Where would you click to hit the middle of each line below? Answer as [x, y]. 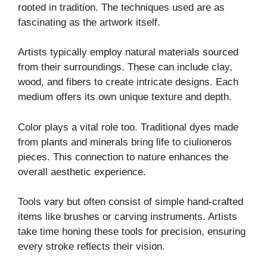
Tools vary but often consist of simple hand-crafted [131, 202]
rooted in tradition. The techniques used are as [121, 7]
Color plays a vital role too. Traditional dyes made [128, 127]
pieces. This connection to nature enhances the [123, 157]
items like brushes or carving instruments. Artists [128, 217]
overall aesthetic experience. [82, 172]
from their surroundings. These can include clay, [125, 67]
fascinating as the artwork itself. [89, 22]
